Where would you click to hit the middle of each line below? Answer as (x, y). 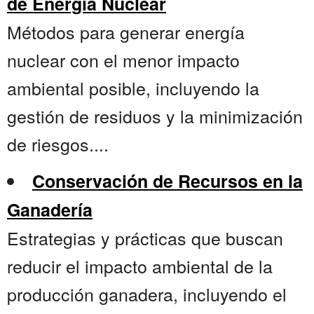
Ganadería (50, 210)
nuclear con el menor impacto (123, 60)
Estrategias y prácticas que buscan (145, 238)
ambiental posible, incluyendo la (133, 88)
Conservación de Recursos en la (168, 181)
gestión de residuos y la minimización (155, 116)
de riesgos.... (58, 144)
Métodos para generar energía (126, 32)
